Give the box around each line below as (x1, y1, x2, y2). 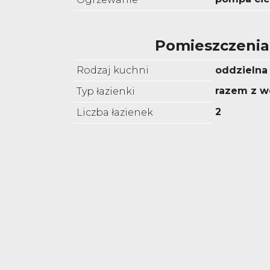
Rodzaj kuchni (77, 64, 149, 77)
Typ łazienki (77, 86, 135, 98)
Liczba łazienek (77, 107, 153, 119)
